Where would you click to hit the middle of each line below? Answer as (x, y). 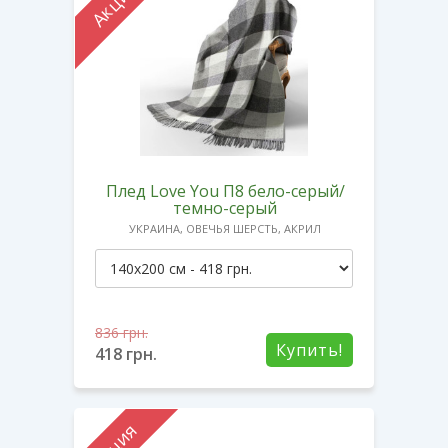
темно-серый (225, 207)
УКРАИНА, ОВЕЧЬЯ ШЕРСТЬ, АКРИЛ (225, 228)
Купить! (309, 349)
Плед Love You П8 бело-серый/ (225, 190)
